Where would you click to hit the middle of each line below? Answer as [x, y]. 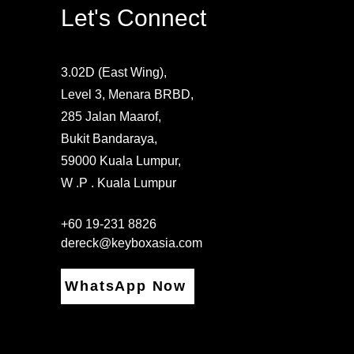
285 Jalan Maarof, [111, 117]
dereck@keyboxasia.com [131, 243]
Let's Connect [133, 18]
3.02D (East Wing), [113, 73]
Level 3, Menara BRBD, [127, 95]
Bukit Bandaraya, [109, 139]
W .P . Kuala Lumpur [118, 183]
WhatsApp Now [126, 286]
